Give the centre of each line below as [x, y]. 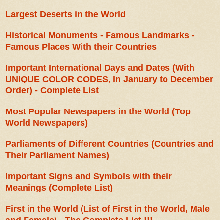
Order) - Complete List [52, 91]
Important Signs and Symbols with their [89, 177]
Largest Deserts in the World [66, 14]
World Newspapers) [47, 123]
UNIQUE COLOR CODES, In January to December [109, 79]
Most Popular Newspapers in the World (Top [98, 112]
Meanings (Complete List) [59, 188]
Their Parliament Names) [57, 155]
